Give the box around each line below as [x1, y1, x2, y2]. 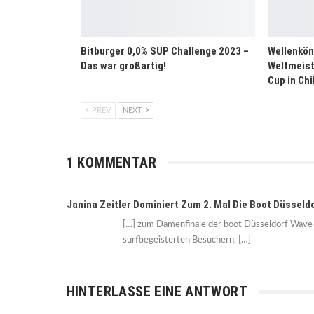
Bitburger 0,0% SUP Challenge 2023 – [80, 44, 249, 57]
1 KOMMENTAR [66, 153, 156, 171]
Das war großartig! [80, 59, 166, 72]
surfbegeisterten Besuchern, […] [122, 235, 251, 245]
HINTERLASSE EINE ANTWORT [66, 283, 248, 301]
